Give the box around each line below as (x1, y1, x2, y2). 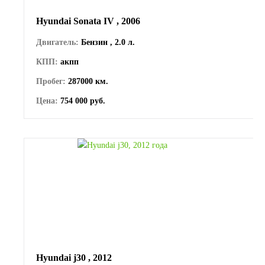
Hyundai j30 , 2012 (36, 252, 112, 263)
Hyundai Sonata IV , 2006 (36, 15, 140, 26)
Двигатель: (36, 37, 79, 47)
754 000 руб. (58, 96, 105, 105)
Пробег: (36, 76, 66, 86)
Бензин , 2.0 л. (79, 37, 135, 47)
